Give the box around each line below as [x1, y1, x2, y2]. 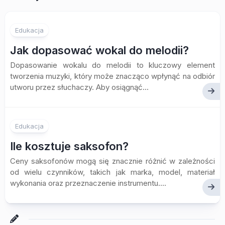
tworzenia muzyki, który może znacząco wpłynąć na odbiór [10, 71, 215, 81]
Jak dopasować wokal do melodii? [10, 44, 189, 57]
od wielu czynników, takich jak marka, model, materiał [10, 167, 215, 177]
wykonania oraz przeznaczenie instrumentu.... [10, 178, 166, 188]
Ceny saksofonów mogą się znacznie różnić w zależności [10, 156, 215, 166]
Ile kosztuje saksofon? [10, 140, 129, 153]
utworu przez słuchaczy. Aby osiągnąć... [10, 82, 149, 92]
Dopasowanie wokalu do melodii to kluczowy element [10, 60, 215, 70]
